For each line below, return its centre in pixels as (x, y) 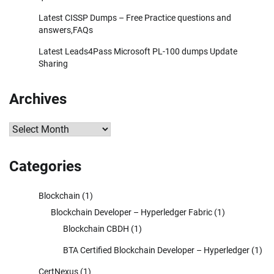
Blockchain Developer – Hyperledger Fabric (131, 212)
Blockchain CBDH (96, 228)
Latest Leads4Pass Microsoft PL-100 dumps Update (138, 51)
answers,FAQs (66, 30)
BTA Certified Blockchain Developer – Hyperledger (156, 250)
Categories (45, 166)
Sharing (53, 63)
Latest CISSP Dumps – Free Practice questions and (135, 17)
